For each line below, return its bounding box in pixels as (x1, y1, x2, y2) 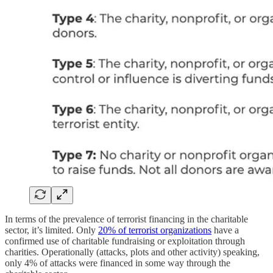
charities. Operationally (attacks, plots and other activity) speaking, (5, 246, 260, 257)
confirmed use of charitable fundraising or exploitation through (5, 235, 245, 246)
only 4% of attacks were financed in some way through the (5, 257, 230, 268)
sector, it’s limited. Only (5, 224, 98, 235)
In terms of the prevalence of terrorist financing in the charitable (5, 213, 248, 224)
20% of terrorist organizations (98, 224, 211, 235)
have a (211, 224, 239, 235)
